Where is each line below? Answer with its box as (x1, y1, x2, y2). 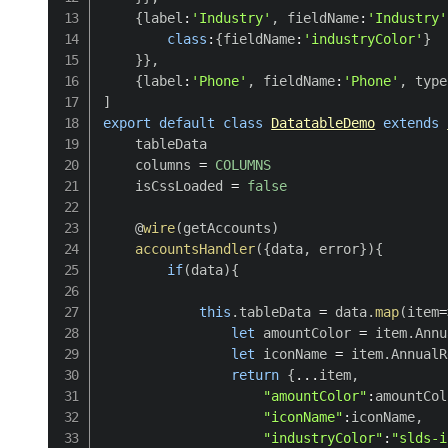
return (231, 366, 280, 383)
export (103, 114, 152, 131)
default (159, 114, 216, 131)
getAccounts (183, 219, 272, 236)
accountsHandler (135, 240, 256, 257)
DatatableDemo (271, 114, 376, 131)
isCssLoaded (103, 177, 232, 194)
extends (383, 114, 440, 131)
